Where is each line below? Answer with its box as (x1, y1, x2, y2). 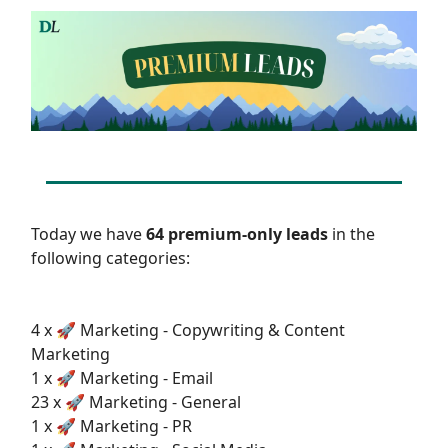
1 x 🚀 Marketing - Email (31, 367, 213, 390)
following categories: (31, 247, 190, 270)
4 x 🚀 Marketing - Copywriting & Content (31, 319, 345, 342)
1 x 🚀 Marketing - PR (31, 415, 192, 438)
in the (328, 223, 375, 246)
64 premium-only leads (146, 223, 328, 246)
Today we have (31, 223, 146, 246)
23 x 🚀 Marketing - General (31, 391, 241, 414)
